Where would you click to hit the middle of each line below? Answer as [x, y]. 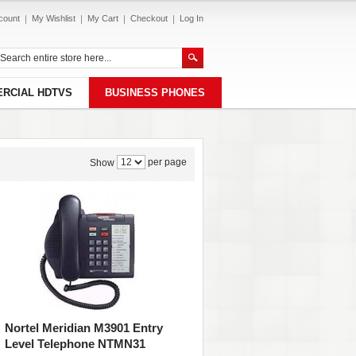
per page [166, 162]
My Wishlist [54, 18]
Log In [192, 18]
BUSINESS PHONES [155, 93]
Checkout [149, 18]
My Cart [103, 18]
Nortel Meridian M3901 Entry [84, 328]
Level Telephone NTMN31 [75, 344]
